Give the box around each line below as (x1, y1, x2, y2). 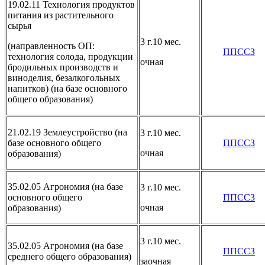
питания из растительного (8, 9, 114, 20)
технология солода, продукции (8, 51, 133, 62)
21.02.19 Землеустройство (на (8, 127, 127, 137)
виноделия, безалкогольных (8, 72, 120, 83)
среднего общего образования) (8, 251, 131, 261)
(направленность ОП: (8, 40, 95, 51)
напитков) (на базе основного (8, 83, 127, 93)
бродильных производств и (8, 62, 118, 72)
